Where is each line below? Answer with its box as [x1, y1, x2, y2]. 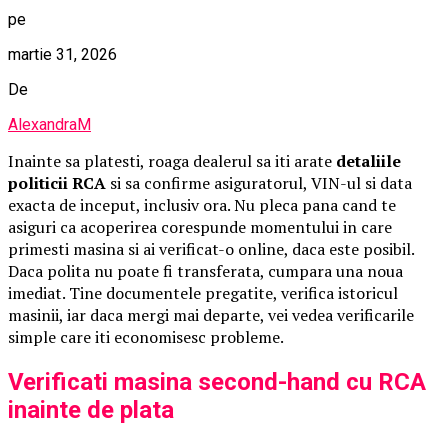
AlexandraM [8, 114, 91, 134]
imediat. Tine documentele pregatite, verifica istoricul [8, 281, 398, 304]
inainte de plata [8, 395, 174, 424]
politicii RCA [8, 171, 106, 194]
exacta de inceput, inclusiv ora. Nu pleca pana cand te [8, 193, 396, 216]
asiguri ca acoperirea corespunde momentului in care [8, 215, 392, 238]
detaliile [336, 149, 401, 172]
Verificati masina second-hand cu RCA [8, 367, 426, 396]
